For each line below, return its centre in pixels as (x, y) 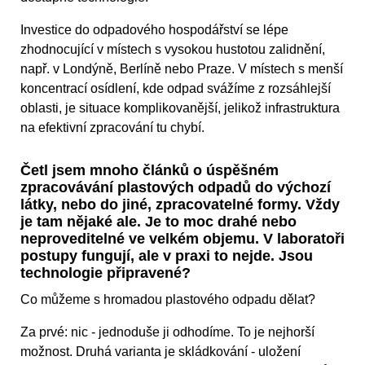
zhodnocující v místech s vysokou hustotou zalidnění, (173, 50)
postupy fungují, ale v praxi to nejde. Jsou (167, 256)
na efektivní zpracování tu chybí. (112, 128)
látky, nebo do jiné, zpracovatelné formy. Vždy (180, 205)
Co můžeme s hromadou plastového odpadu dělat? (168, 300)
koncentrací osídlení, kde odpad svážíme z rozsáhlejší (176, 89)
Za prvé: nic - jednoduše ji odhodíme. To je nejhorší (167, 332)
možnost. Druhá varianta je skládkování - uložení (161, 352)
